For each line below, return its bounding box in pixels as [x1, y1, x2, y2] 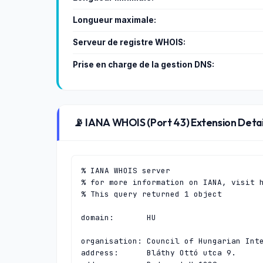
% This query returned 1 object [81, 189, 222, 199]
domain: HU [81, 213, 156, 222]
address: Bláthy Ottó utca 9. [81, 248, 236, 258]
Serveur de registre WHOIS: [73, 38, 186, 47]
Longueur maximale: [73, 15, 156, 25]
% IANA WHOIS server [81, 166, 170, 176]
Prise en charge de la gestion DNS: [73, 60, 214, 69]
